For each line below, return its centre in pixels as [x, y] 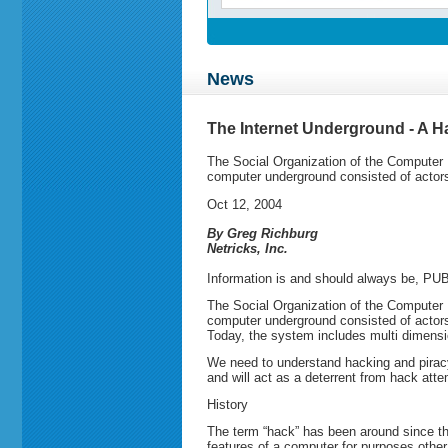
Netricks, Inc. [247, 248]
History [227, 404]
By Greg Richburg [262, 233]
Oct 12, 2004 [244, 205]
